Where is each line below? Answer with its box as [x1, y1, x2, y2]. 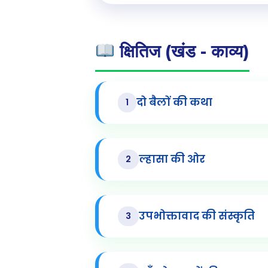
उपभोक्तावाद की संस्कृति [138, 209, 255, 224]
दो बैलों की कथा [136, 95, 212, 110]
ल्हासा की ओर [138, 152, 205, 167]
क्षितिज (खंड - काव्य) [114, 40, 249, 62]
